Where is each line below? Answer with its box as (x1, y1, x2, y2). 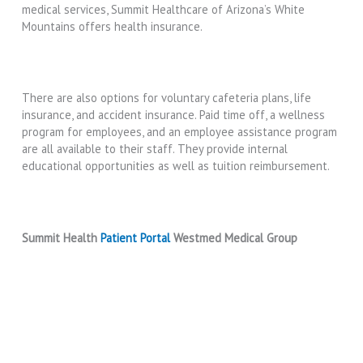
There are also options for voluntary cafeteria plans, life (22, 90, 312, 106)
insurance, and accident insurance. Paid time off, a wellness (22, 107, 326, 123)
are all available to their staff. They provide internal (22, 141, 288, 157)
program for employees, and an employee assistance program (22, 124, 338, 140)
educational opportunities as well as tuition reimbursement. (22, 158, 331, 174)
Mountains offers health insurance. (22, 18, 206, 34)
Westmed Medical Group (170, 230, 298, 246)
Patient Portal (100, 230, 171, 246)
